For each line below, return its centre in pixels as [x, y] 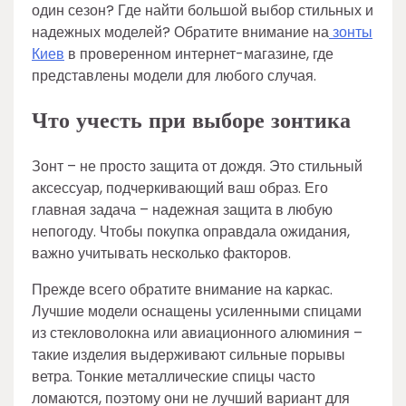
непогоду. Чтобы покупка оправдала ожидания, [191, 231]
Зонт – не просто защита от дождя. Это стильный [197, 166]
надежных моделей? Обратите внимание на [180, 32]
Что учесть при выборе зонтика [191, 121]
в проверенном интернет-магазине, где [199, 54]
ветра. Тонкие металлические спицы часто [174, 376]
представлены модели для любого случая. [174, 76]
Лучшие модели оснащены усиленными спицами [197, 311]
